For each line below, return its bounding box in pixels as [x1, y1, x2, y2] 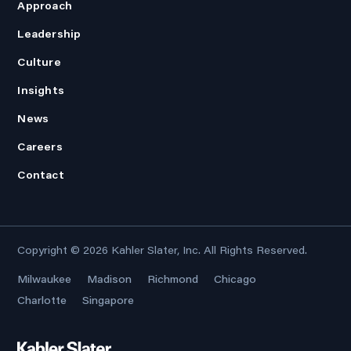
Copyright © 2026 [17, 242, 112, 257]
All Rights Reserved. [201, 242, 308, 257]
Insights [17, 82, 65, 97]
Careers [17, 139, 63, 154]
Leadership [17, 26, 81, 41]
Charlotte [17, 293, 67, 308]
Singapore [82, 293, 135, 308]
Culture [17, 54, 61, 69]
